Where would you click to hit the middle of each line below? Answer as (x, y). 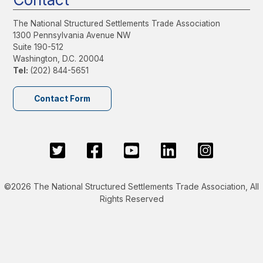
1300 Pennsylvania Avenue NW (72, 36)
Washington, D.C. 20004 (59, 59)
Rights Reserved (131, 198)
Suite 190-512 (38, 47)
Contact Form (63, 98)
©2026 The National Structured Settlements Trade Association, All (131, 186)
